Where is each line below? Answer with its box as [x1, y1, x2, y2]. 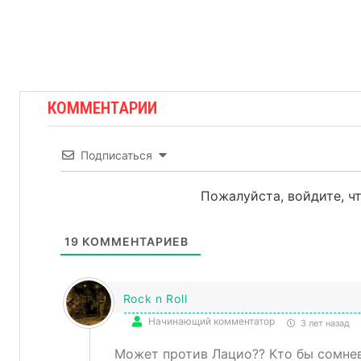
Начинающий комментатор [147, 315, 275, 327]
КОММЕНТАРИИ [48, 98, 157, 118]
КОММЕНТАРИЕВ [78, 234, 189, 248]
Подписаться [80, 148, 152, 162]
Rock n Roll [122, 292, 188, 305]
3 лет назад [297, 317, 350, 329]
